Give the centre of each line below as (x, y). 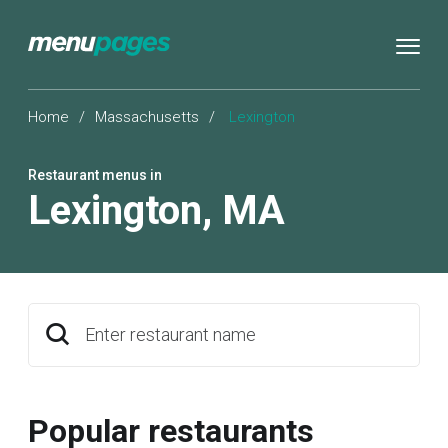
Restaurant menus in (95, 175)
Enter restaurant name (170, 334)
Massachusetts (147, 117)
